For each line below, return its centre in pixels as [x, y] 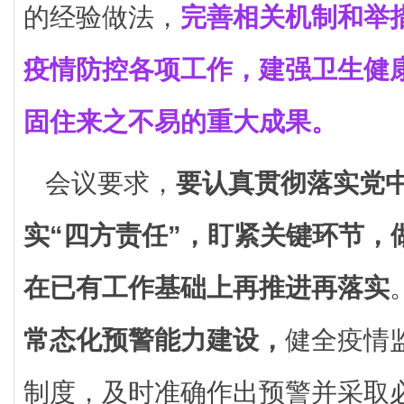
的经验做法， [102, 17]
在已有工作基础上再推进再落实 [207, 287]
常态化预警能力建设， [154, 340]
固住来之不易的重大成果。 [180, 121]
